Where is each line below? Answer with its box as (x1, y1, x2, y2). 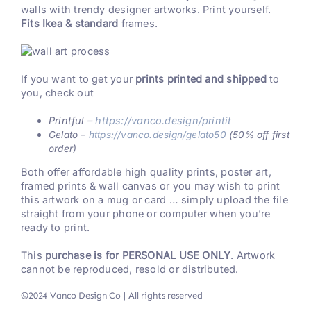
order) (48, 142, 77, 154)
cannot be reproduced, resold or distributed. (20, 263, 239, 276)
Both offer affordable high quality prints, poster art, (20, 166, 271, 179)
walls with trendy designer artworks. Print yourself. (20, 3, 271, 16)
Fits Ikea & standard (20, 17, 119, 30)
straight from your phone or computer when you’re (20, 208, 271, 221)
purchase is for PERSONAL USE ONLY (45, 249, 231, 262)
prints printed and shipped (135, 72, 267, 85)
